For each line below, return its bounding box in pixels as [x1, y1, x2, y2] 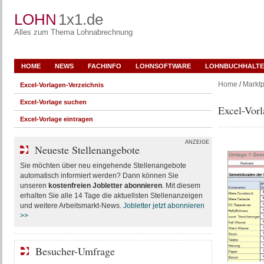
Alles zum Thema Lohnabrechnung [14, 28, 133, 37]
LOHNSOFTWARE [135, 62, 191, 70]
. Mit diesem [161, 181, 200, 190]
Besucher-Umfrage [35, 244, 115, 258]
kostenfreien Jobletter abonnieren [48, 181, 162, 190]
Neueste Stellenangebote [34, 143, 140, 157]
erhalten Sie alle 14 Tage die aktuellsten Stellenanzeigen [19, 192, 203, 200]
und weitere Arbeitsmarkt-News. [19, 202, 123, 210]
